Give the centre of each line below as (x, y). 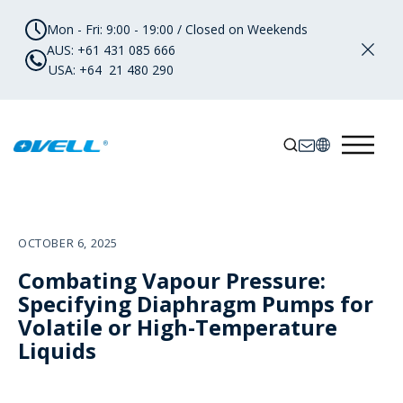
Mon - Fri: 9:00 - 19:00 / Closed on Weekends (177, 29)
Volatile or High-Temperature (178, 327)
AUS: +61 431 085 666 (111, 50)
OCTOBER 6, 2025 (68, 243)
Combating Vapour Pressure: (172, 281)
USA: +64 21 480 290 (111, 70)
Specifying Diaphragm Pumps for (196, 304)
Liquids (57, 351)
